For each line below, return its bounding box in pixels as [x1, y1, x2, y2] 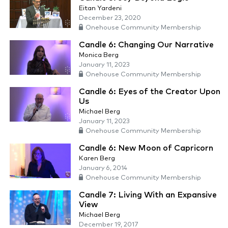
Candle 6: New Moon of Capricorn [79, 144, 213, 153]
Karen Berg [79, 155, 115, 162]
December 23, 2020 [79, 15, 141, 22]
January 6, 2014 [79, 165, 127, 172]
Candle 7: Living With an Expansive [79, 191, 217, 199]
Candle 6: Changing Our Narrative [79, 41, 214, 49]
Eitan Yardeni [79, 5, 122, 12]
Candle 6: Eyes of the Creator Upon [79, 88, 220, 96]
